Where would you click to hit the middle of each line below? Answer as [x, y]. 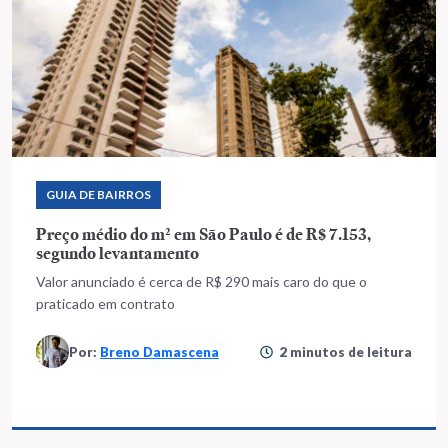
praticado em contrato [105, 303]
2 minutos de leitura [345, 351]
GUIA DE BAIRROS [98, 194]
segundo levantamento [117, 253]
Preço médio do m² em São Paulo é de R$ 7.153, [203, 234]
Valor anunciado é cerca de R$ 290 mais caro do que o [201, 281]
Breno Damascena [159, 351]
